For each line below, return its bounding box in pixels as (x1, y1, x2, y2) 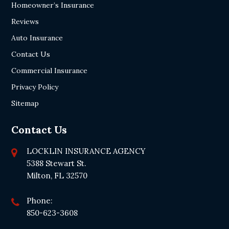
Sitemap (11, 99, 39, 108)
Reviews (11, 17, 39, 27)
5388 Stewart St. (27, 158, 87, 169)
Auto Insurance (11, 33, 63, 43)
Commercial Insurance (11, 66, 88, 76)
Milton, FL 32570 (27, 171, 88, 181)
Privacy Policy (11, 82, 59, 92)
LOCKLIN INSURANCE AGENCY (27, 146, 146, 156)
